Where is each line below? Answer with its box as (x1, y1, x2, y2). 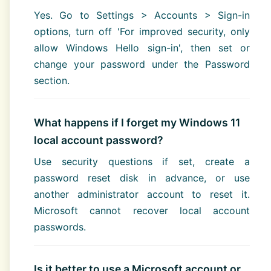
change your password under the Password (34, 57, 250, 70)
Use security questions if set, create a (34, 155, 250, 168)
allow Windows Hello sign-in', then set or (34, 41, 250, 54)
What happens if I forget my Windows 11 (34, 116, 240, 129)
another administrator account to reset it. (34, 188, 250, 200)
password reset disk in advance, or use (34, 171, 250, 184)
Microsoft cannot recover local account (34, 204, 250, 217)
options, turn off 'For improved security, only (34, 25, 250, 38)
